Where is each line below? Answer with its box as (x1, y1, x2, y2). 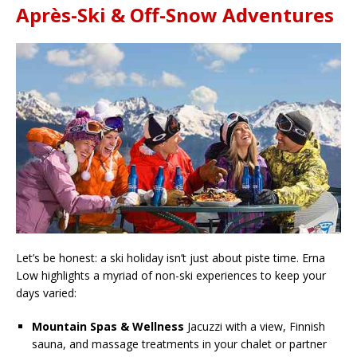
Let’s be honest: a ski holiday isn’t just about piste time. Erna (16, 250, 325, 266)
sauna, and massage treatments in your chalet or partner (32, 336, 327, 352)
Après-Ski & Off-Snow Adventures (16, 2, 334, 29)
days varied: (16, 285, 76, 301)
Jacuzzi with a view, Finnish (184, 319, 325, 335)
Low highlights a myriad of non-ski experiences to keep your (16, 268, 326, 284)
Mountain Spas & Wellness (32, 319, 184, 335)
